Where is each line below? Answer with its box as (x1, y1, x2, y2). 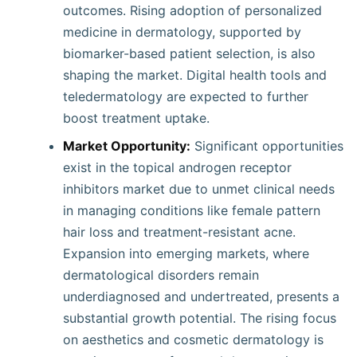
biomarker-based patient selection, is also (63, 45, 316, 61)
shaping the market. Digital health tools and (63, 67, 327, 83)
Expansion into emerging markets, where (63, 245, 309, 261)
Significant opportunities (190, 138, 343, 154)
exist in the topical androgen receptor (63, 159, 292, 175)
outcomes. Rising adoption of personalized (63, 2, 322, 18)
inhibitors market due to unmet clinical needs (63, 181, 335, 197)
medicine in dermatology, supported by (63, 24, 301, 40)
